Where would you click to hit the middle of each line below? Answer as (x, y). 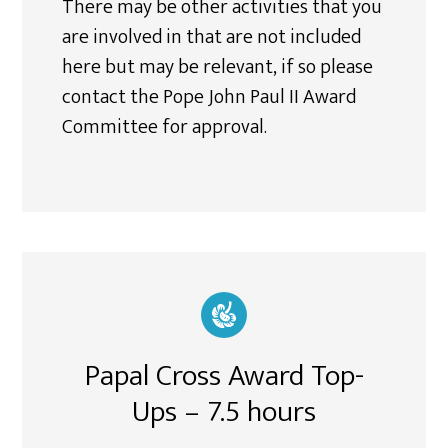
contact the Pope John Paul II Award (209, 97)
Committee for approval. (165, 127)
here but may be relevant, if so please (218, 67)
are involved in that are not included (212, 37)
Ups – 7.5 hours (224, 412)
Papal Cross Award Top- (224, 376)
